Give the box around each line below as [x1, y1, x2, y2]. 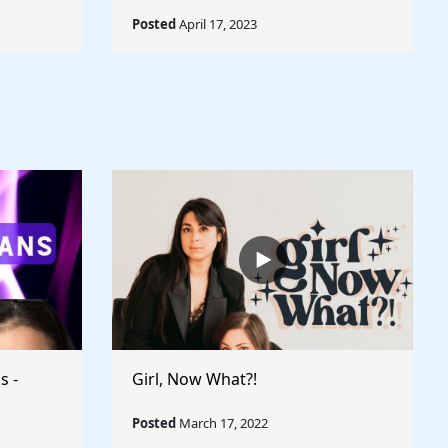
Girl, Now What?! [132, 368, 257, 390]
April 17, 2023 [176, 15, 257, 33]
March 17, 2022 [176, 414, 268, 432]
